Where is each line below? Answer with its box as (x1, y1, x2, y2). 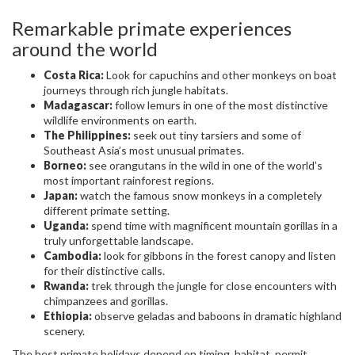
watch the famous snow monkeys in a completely (78, 189, 322, 203)
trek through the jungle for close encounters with (89, 279, 337, 293)
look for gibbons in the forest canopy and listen (101, 249, 336, 263)
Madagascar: (44, 98, 113, 113)
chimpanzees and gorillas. (44, 294, 168, 308)
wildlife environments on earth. (44, 113, 197, 128)
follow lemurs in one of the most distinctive (113, 98, 328, 113)
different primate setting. (44, 204, 170, 218)
